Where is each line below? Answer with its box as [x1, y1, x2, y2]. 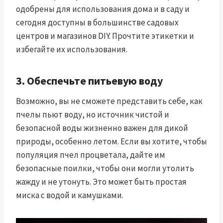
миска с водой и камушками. [16, 190, 123, 201]
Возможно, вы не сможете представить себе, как [16, 96, 203, 107]
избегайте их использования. [16, 44, 127, 55]
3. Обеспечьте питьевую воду [16, 74, 163, 88]
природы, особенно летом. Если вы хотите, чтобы [16, 136, 207, 147]
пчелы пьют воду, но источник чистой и [16, 109, 169, 120]
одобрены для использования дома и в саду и [16, 3, 190, 15]
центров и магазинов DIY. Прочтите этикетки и [16, 30, 194, 42]
